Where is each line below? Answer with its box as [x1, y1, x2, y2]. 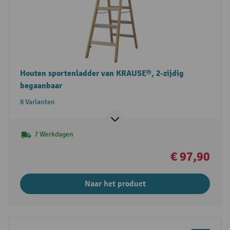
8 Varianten [20, 97, 55, 106]
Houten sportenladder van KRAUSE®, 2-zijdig [20, 68, 184, 79]
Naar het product [84, 178, 146, 189]
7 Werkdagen [34, 129, 73, 139]
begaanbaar [20, 80, 62, 91]
